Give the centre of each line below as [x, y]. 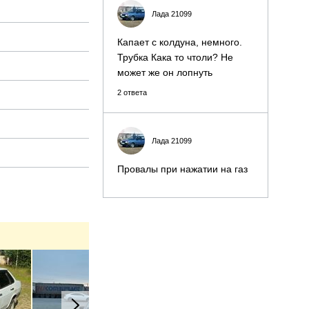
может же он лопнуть [165, 72]
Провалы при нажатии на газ [182, 169]
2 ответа [132, 92]
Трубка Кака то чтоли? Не [175, 57]
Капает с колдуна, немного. [180, 42]
